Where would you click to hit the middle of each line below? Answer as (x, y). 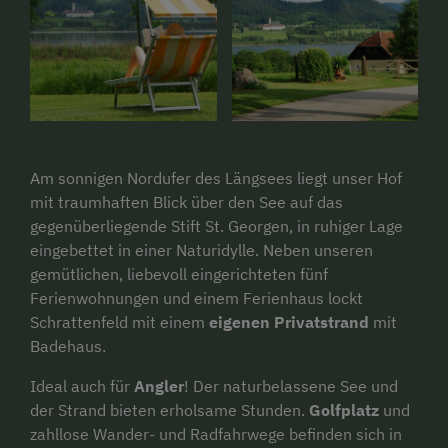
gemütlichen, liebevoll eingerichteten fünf (179, 273)
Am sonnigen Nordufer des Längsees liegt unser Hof (216, 177)
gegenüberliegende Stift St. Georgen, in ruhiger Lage (216, 225)
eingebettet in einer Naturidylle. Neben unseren (201, 249)
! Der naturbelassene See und (291, 385)
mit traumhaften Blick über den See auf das (186, 201)
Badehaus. (68, 345)
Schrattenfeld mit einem (119, 321)
